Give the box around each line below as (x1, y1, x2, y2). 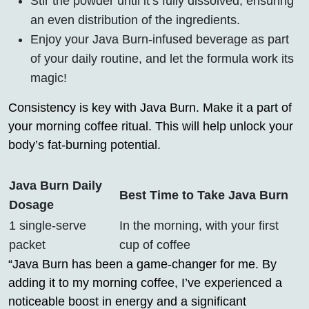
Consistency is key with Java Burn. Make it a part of (8, 101, 292, 115)
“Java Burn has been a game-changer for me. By (8, 257, 277, 272)
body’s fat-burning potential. (8, 138, 161, 152)
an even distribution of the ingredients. (30, 13, 240, 28)
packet (9, 238, 46, 252)
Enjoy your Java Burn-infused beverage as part (30, 32, 289, 47)
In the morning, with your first (119, 219, 279, 233)
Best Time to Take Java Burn (119, 188, 288, 203)
